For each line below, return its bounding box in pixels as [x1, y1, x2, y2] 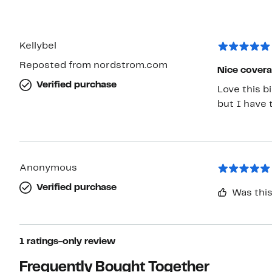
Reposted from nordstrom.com [19, 61, 168, 70]
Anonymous [19, 164, 77, 173]
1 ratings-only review [19, 237, 115, 246]
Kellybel [19, 42, 56, 51]
